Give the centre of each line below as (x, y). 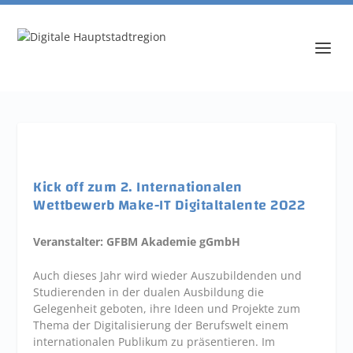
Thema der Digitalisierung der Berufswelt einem (161, 325)
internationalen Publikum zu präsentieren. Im (154, 342)
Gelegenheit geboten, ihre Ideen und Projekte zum (167, 309)
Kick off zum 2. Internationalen (138, 187)
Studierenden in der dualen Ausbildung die (149, 292)
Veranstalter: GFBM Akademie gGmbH (137, 242)
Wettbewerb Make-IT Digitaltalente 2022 (169, 205)
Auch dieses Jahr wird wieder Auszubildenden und (168, 276)
